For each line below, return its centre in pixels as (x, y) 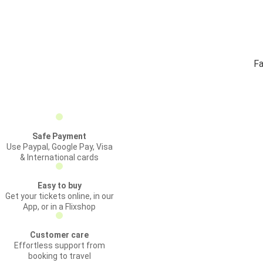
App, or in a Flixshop (59, 207)
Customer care (59, 235)
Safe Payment (59, 136)
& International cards (59, 157)
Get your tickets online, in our (59, 196)
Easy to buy (59, 186)
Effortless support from (59, 245)
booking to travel (59, 256)
